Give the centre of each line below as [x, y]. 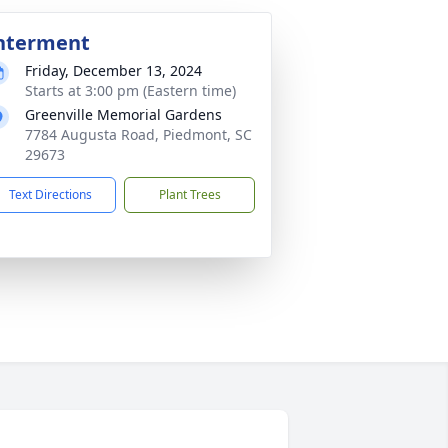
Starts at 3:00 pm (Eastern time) [130, 90]
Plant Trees [189, 194]
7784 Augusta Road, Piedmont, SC [138, 134]
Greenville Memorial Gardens [123, 114]
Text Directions [50, 194]
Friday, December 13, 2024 [113, 70]
